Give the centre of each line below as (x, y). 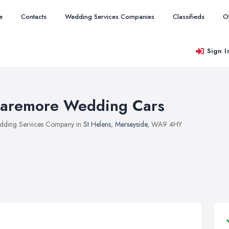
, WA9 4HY (165, 124)
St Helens (97, 124)
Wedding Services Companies (110, 17)
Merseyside (131, 124)
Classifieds (189, 17)
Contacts (34, 17)
